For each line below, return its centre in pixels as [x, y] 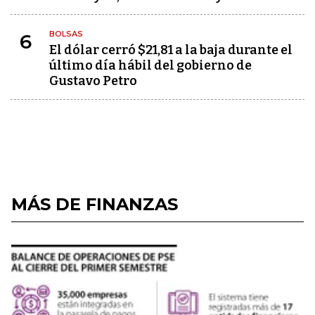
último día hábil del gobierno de [150, 65]
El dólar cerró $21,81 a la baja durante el [171, 50]
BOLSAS [66, 34]
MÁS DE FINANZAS [95, 204]
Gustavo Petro [93, 81]
